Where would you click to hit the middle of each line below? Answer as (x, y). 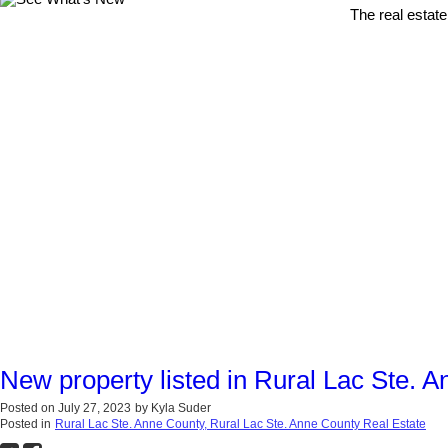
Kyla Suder (181, 408)
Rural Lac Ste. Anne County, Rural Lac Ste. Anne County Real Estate (240, 424)
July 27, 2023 (94, 408)
